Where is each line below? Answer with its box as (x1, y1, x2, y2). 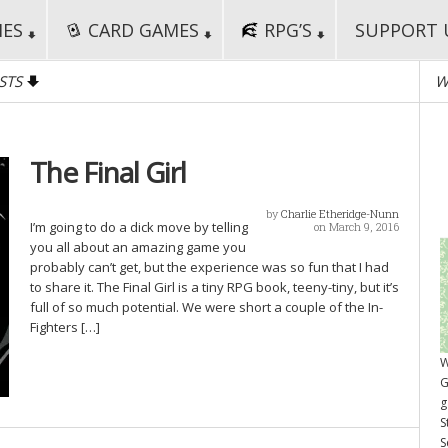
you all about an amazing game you (29, 238, 246, 256)
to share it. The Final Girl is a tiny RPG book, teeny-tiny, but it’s (29, 278, 399, 296)
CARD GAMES (88, 18, 199, 42)
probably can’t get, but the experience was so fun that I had (29, 258, 389, 276)
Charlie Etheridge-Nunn (281, 206, 399, 221)
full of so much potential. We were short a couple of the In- (29, 298, 383, 316)
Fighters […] (29, 318, 100, 336)
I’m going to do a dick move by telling (29, 218, 248, 236)
